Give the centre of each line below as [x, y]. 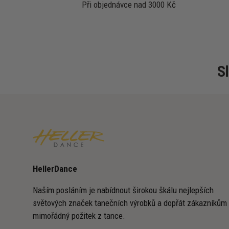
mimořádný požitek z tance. [79, 215]
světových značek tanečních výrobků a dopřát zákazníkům [130, 203]
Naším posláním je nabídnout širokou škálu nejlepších [123, 190]
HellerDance [55, 168]
